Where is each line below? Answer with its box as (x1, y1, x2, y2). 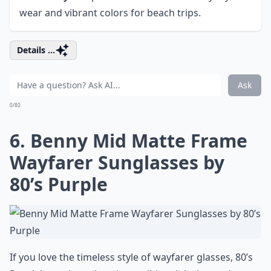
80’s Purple (10, 172, 108, 197)
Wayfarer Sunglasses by (10, 150, 224, 175)
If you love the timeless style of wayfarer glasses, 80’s (10, 250, 253, 264)
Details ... (17, 44, 55, 56)
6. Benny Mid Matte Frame (10, 128, 247, 153)
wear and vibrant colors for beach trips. (19, 6, 201, 19)
